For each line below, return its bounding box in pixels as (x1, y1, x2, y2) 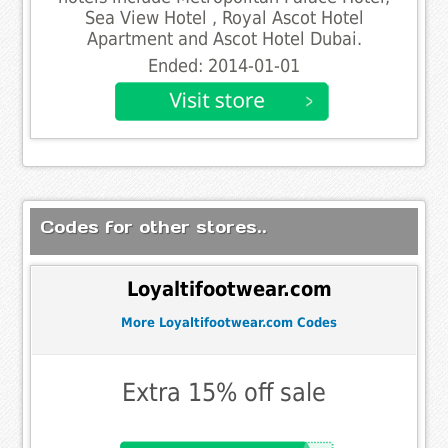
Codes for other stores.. (40, 215, 268, 238)
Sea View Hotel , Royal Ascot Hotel (84, 7, 364, 28)
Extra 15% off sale (122, 377, 326, 407)
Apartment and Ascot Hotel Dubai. (86, 28, 362, 49)
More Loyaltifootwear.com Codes (121, 315, 337, 331)
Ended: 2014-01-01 (148, 55, 300, 76)
